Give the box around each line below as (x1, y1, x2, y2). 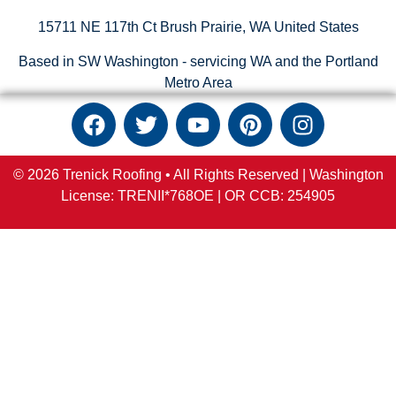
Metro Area (164, 75, 232, 91)
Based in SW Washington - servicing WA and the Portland (18, 54, 378, 70)
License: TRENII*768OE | (61, 188, 225, 204)
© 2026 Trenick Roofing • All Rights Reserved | (12, 167, 306, 183)
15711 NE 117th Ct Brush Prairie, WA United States (37, 19, 359, 35)
